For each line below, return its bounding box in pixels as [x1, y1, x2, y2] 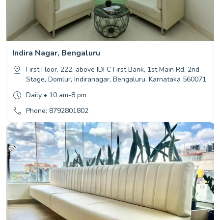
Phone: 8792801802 [26, 106, 88, 116]
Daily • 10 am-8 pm [26, 90, 86, 100]
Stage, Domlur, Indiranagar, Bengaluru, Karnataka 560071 [26, 75, 206, 84]
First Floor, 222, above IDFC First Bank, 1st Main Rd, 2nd [26, 65, 199, 75]
